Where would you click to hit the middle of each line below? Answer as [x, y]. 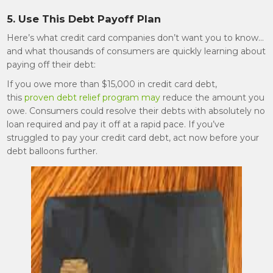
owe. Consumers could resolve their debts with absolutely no [136, 111]
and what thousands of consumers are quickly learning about [136, 51]
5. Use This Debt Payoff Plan [84, 19]
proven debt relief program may [93, 97]
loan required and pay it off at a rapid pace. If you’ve [116, 124]
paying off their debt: [51, 65]
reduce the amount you [213, 97]
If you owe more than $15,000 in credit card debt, [112, 84]
